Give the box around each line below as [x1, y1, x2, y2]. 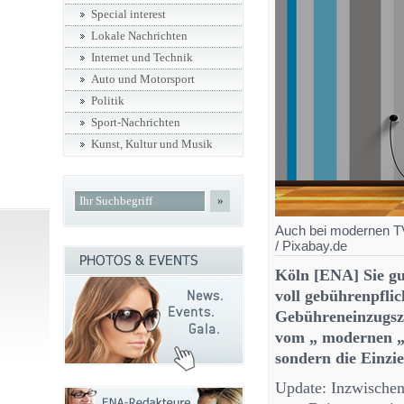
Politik [91, 95, 124, 107]
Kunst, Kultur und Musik [91, 138, 213, 151]
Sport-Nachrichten [91, 116, 180, 129]
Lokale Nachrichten [91, 30, 188, 42]
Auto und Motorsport [91, 73, 195, 86]
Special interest [91, 8, 166, 21]
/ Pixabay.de [275, 238, 347, 253]
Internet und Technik [91, 51, 193, 64]
